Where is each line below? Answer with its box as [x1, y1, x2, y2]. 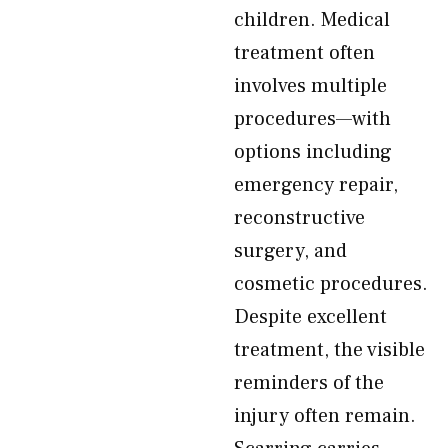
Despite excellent [234, 304, 387, 330]
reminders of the [234, 370, 384, 396]
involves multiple [234, 73, 387, 99]
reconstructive [234, 205, 365, 231]
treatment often [234, 40, 375, 66]
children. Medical [234, 7, 390, 33]
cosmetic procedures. [234, 271, 428, 297]
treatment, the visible [234, 337, 425, 363]
